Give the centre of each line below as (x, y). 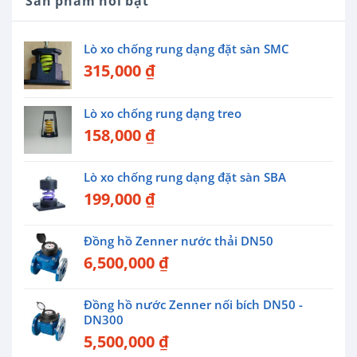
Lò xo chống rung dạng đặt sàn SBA (185, 177)
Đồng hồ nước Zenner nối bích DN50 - (193, 304)
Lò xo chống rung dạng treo (163, 113)
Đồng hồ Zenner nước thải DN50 (178, 240)
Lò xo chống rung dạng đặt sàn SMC (186, 48)
